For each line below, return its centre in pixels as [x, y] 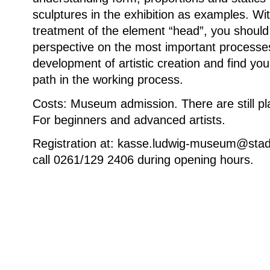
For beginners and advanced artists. [129, 120]
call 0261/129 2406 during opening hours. [143, 160]
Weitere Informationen [88, 243]
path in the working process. [108, 80]
